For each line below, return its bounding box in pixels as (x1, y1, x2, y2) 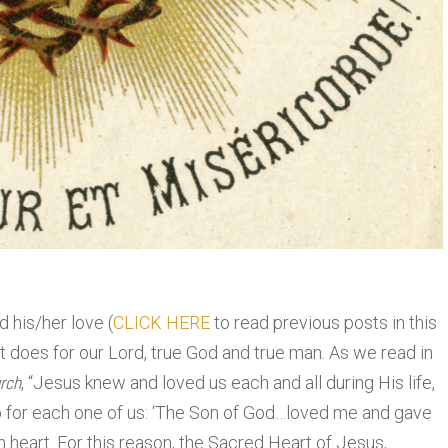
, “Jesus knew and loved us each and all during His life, (21, 372, 435, 394)
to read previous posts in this (210, 312, 437, 334)
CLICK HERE (113, 312, 210, 334)
